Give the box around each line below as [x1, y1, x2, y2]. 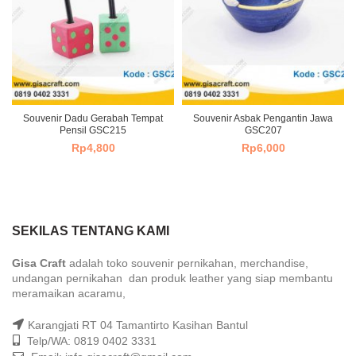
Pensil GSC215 [60, 125, 126, 137]
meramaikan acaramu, [12, 287, 126, 300]
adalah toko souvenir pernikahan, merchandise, [66, 257, 308, 270]
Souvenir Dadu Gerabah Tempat [23, 113, 163, 125]
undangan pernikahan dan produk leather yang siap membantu [12, 272, 333, 285]
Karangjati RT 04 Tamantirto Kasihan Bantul [28, 319, 248, 332]
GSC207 [244, 125, 282, 137]
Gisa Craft [12, 257, 66, 270]
